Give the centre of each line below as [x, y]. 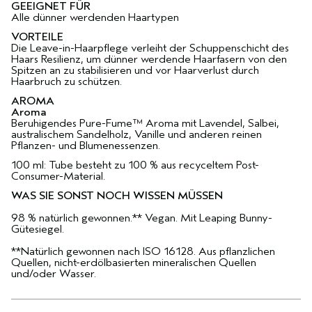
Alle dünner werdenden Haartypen [95, 18]
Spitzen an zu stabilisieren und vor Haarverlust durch [135, 71]
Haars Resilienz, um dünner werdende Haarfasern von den [149, 60]
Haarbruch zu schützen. [67, 82]
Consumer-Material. [58, 177]
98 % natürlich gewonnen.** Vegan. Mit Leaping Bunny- [142, 218]
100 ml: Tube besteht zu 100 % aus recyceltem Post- [135, 165]
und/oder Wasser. [54, 274]
